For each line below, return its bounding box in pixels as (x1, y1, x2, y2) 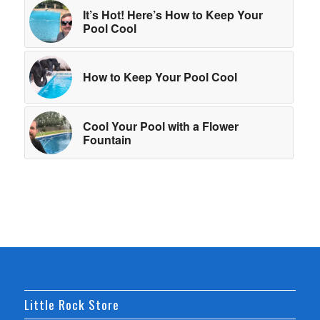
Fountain (82, 131, 131, 148)
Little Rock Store (24, 294, 119, 314)
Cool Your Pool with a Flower (82, 117, 239, 134)
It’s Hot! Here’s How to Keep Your (82, 6, 263, 23)
